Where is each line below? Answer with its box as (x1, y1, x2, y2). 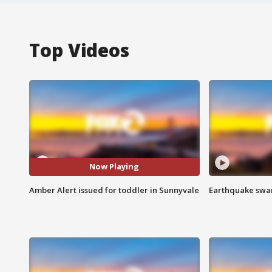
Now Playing (89, 161, 140, 172)
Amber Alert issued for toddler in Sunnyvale (29, 184, 199, 195)
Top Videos (29, 37, 129, 63)
